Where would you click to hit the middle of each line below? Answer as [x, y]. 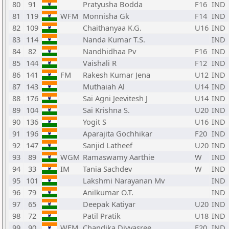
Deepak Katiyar [109, 204]
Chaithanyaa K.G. [112, 28]
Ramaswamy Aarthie [119, 157]
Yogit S [95, 122]
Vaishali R [100, 63]
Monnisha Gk [106, 16]
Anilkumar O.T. [108, 192]
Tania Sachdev [107, 169]
